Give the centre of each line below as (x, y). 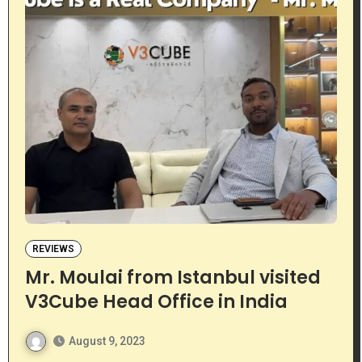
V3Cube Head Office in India (156, 302)
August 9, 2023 (107, 341)
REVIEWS (53, 249)
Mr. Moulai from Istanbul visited (173, 278)
